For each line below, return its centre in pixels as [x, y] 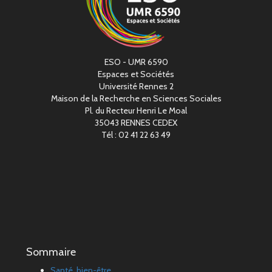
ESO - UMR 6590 [136, 62]
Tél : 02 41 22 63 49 [136, 135]
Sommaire [51, 252]
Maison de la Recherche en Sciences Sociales [136, 99]
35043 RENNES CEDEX [136, 123]
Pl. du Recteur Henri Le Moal [136, 111]
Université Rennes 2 [136, 87]
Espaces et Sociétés [136, 74]
